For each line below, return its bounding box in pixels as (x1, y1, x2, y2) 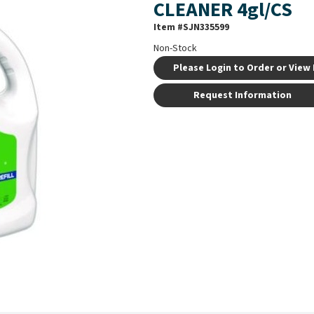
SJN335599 (183, 20, 230, 35)
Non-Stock (153, 41, 198, 56)
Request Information (193, 88, 292, 103)
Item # (153, 20, 184, 35)
